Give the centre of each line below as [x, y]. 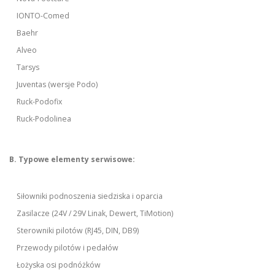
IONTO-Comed [43, 16]
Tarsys [28, 68]
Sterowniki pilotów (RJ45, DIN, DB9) [78, 231]
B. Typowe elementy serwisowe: [72, 160]
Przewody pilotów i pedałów [68, 248]
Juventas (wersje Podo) [57, 85]
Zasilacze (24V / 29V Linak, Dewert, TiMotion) [95, 214]
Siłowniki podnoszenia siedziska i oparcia [90, 196]
